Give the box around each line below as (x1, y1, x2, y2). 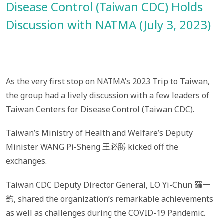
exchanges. (6, 155, 47, 166)
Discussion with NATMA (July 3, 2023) (6, 16, 211, 33)
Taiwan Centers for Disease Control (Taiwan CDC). (6, 104, 194, 114)
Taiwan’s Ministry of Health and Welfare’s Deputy (6, 127, 193, 138)
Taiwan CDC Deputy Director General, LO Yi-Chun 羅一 (6, 179, 210, 190)
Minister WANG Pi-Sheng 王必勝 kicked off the (6, 141, 178, 152)
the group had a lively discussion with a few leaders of (6, 90, 209, 101)
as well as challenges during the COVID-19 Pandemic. (6, 207, 205, 218)
